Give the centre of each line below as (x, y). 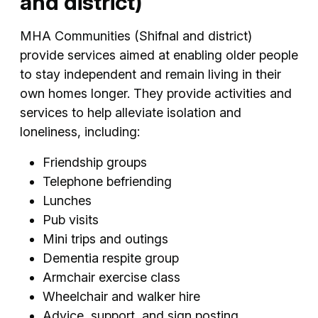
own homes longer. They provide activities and (156, 93)
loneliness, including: (80, 131)
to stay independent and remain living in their (150, 74)
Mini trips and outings (105, 238)
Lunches (67, 200)
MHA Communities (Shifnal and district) (136, 35)
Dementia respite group (111, 258)
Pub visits (71, 219)
